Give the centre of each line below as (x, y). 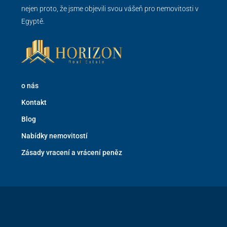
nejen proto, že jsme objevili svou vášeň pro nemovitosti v (110, 8)
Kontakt (34, 103)
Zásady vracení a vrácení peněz (72, 153)
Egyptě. (33, 21)
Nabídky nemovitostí (54, 136)
